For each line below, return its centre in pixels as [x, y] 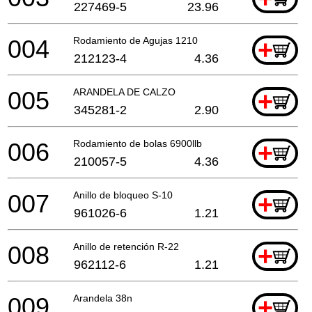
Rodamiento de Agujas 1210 [135, 40]
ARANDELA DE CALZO [124, 92]
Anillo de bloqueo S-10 [123, 195]
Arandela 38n [103, 298]
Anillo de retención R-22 [126, 246]
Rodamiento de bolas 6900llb [138, 143]
